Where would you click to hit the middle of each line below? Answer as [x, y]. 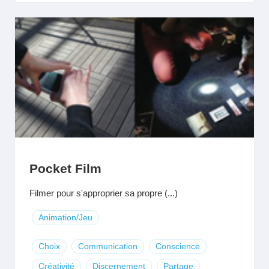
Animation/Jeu [65, 217]
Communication [108, 246]
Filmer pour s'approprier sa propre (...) [104, 193]
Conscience [178, 246]
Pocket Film [65, 168]
